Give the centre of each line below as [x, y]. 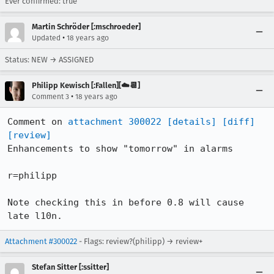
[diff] [239, 122]
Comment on [38, 122]
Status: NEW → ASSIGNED [49, 60]
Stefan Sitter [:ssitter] [70, 267]
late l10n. [35, 216]
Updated [46, 38]
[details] [192, 122]
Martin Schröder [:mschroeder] [86, 27]
